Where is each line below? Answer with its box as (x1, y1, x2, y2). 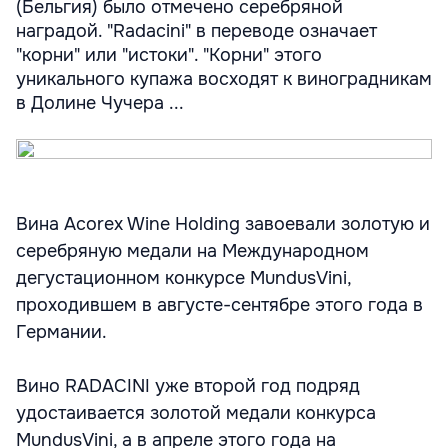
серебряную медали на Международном (16, 240, 369, 262)
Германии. (16, 321, 107, 343)
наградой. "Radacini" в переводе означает (16, 20, 377, 42)
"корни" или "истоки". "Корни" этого (16, 44, 322, 66)
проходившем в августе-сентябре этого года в (16, 294, 423, 316)
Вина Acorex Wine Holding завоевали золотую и (16, 213, 430, 235)
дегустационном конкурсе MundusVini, (16, 267, 351, 289)
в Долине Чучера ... (16, 92, 184, 114)
